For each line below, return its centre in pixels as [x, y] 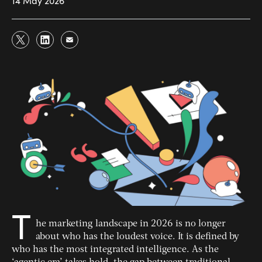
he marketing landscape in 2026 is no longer [131, 224]
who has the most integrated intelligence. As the [115, 250]
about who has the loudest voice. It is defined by [137, 237]
